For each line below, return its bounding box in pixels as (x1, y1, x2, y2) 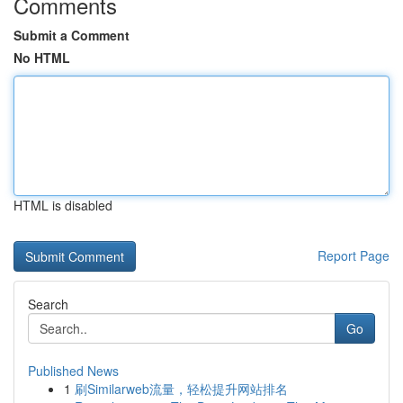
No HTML (13, 49, 70, 67)
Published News (28, 362, 119, 380)
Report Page (318, 246, 390, 264)
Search (28, 295, 68, 313)
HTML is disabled (13, 196, 112, 214)
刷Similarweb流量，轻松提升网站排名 (75, 380, 288, 398)
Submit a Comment (13, 26, 130, 44)
